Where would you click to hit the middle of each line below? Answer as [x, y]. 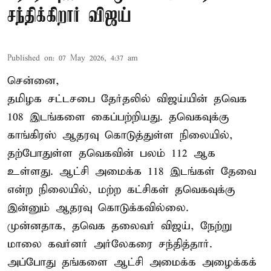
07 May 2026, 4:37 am [98, 58]
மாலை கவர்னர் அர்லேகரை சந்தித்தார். [110, 244]
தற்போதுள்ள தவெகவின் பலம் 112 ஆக [111, 153]
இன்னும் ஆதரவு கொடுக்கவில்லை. [98, 207]
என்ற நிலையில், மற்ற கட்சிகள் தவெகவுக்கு [121, 189]
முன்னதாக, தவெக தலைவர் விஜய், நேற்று [119, 226]
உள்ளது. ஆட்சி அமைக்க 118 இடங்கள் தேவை [132, 171]
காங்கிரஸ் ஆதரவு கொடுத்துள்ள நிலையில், [120, 135]
